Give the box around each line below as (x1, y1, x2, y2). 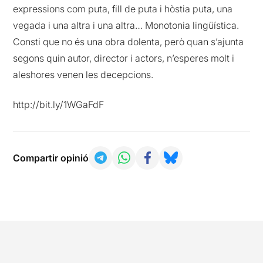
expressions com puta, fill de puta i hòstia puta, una (13, 3, 233, 15)
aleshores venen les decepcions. (13, 69, 154, 81)
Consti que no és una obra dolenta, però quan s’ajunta (13, 36, 244, 48)
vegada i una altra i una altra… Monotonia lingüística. (13, 19, 240, 32)
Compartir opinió (13, 151, 89, 164)
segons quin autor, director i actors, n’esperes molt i (13, 52, 235, 65)
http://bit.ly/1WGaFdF (13, 98, 104, 110)
